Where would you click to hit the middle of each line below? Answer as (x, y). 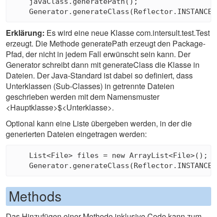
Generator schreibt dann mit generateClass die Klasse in (103, 65)
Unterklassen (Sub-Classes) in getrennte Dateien (90, 86)
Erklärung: (25, 33)
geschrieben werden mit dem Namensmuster (83, 97)
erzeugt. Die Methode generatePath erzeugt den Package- (106, 44)
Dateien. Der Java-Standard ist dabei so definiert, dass (99, 76)
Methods (35, 196)
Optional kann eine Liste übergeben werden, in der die (99, 124)
